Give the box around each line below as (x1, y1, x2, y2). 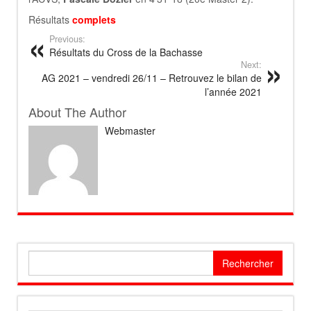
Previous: (49, 33, 85, 45)
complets (72, 12, 116, 26)
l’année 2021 (205, 85, 262, 99)
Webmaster (105, 124, 155, 137)
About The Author (28, 103, 126, 121)
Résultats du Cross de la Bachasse (49, 45, 203, 59)
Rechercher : (28, 250, 88, 264)
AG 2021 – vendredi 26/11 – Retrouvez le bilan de (42, 71, 262, 85)
